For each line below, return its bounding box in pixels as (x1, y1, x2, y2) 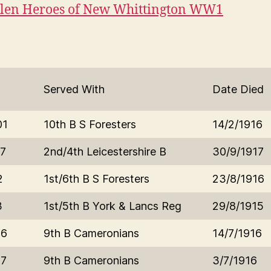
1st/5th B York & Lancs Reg (44, 199, 181, 212)
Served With (44, 82, 105, 96)
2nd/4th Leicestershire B (44, 145, 166, 158)
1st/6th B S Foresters (44, 172, 149, 185)
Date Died (212, 82, 264, 96)
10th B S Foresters (44, 117, 136, 131)
